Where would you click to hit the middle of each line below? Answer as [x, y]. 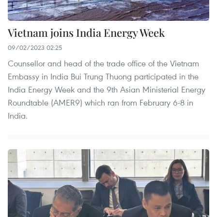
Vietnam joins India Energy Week [86, 33]
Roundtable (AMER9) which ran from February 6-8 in [101, 103]
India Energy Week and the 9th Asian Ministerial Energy [107, 90]
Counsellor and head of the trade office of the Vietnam [103, 63]
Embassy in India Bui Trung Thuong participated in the [103, 77]
